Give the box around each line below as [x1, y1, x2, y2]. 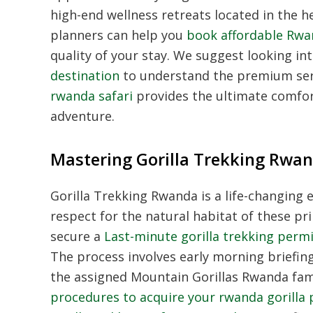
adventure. [50, 107, 115, 124]
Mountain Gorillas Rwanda [131, 268, 289, 285]
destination [50, 66, 119, 84]
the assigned [50, 268, 131, 285]
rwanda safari [50, 87, 133, 104]
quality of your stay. [50, 46, 170, 64]
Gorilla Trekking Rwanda [50, 187, 198, 204]
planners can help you [50, 26, 187, 43]
